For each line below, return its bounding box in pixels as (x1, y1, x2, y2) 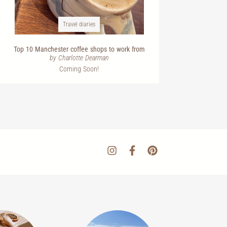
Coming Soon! (59, 65, 99, 73)
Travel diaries (63, 20, 96, 28)
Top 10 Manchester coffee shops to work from (13, 45, 145, 53)
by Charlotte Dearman (49, 53, 109, 62)
